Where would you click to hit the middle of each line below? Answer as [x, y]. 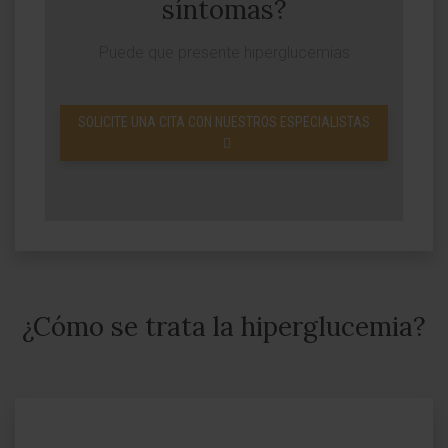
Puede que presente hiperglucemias [224, 52]
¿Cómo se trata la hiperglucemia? [224, 326]
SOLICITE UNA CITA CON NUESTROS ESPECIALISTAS [224, 122]
